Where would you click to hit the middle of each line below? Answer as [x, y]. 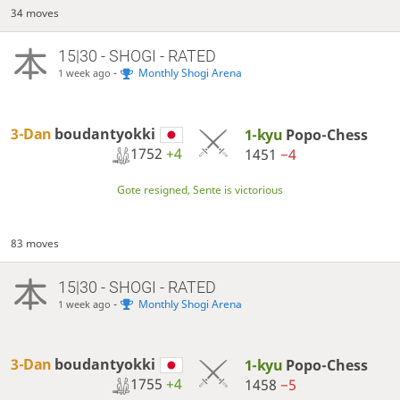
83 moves [35, 243]
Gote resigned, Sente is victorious [200, 190]
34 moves [35, 12]
